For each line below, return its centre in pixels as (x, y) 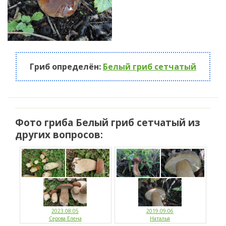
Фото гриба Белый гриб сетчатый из (108, 122)
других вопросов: (59, 134)
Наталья (160, 219)
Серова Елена (65, 219)
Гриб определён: (66, 67)
